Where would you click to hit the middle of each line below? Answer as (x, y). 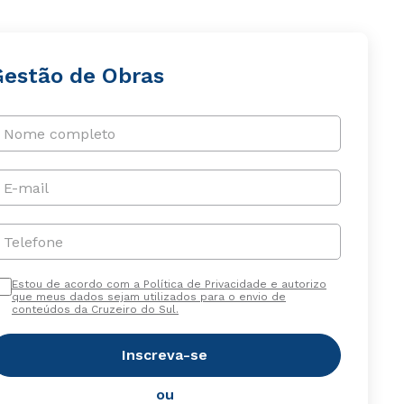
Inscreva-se (165, 355)
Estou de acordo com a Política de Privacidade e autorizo (169, 284)
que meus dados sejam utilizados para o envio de (148, 297)
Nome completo (59, 133)
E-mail (26, 188)
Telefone (33, 242)
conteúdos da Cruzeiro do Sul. (95, 309)
